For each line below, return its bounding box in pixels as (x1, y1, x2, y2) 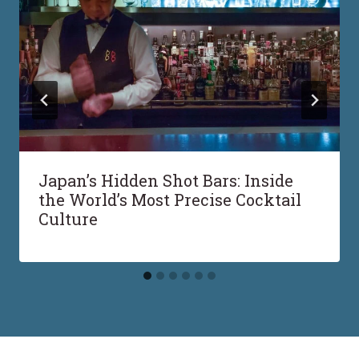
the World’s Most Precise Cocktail (38, 188, 301, 210)
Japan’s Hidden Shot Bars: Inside (38, 169, 293, 191)
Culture (38, 208, 98, 229)
